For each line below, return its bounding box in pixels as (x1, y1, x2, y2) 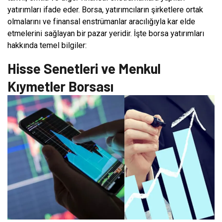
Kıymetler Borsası (7, 77, 113, 95)
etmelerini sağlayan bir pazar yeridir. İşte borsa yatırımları (7, 28, 204, 38)
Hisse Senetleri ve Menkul (7, 59, 161, 77)
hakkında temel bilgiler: (7, 40, 87, 50)
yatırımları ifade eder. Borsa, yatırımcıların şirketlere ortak (7, 4, 203, 14)
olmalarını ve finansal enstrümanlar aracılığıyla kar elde (7, 16, 195, 26)
